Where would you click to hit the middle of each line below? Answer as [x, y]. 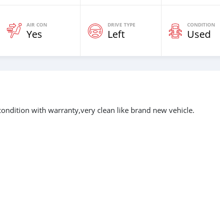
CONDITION [201, 25]
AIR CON [37, 25]
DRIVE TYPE [122, 25]
